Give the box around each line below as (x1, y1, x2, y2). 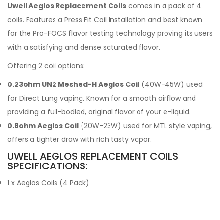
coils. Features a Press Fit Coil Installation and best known (7, 15, 202, 25)
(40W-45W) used (139, 80, 203, 89)
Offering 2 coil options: (7, 61, 85, 71)
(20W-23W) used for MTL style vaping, (79, 121, 212, 131)
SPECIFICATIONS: (7, 159, 87, 173)
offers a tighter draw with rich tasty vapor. (7, 135, 152, 144)
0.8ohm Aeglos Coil (7, 121, 79, 131)
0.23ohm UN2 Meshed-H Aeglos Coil (7, 80, 139, 89)
